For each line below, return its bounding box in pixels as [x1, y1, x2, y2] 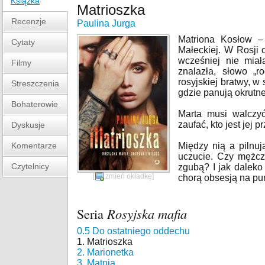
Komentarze [11, 141, 57, 150]
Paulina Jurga [77, 18, 135, 28]
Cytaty [11, 37, 35, 47]
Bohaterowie [11, 99, 58, 109]
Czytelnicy [11, 161, 49, 171]
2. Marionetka [77, 247, 134, 257]
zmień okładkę [105, 172, 152, 180]
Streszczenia [11, 79, 59, 88]
